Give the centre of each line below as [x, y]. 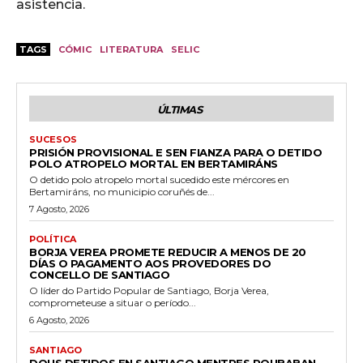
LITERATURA [131, 49]
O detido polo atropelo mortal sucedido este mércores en [159, 179]
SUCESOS [53, 139]
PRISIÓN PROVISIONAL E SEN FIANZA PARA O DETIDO [175, 152]
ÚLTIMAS [179, 109]
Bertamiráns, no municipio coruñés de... [122, 191]
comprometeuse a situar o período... [113, 302]
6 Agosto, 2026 [59, 320]
